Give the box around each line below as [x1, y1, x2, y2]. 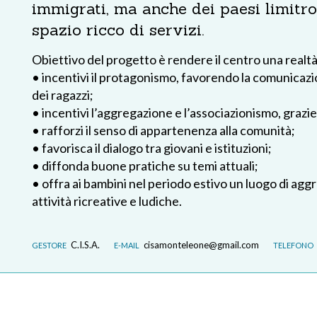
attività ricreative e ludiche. [32, 193, 182, 209]
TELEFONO [273, 241, 313, 250]
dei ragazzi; [32, 87, 93, 103]
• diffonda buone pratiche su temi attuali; [32, 158, 258, 173]
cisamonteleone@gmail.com [144, 239, 259, 250]
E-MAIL [114, 241, 139, 250]
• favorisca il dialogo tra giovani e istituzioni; [32, 140, 272, 156]
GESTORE [32, 241, 67, 250]
